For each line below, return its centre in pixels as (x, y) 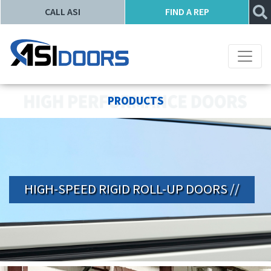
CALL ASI (63, 12)
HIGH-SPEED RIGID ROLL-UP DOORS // (132, 190)
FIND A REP (187, 12)
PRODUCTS (135, 101)
